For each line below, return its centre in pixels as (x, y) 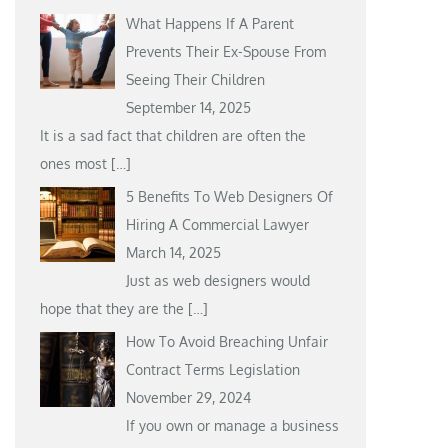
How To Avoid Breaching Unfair (226, 341)
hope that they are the (114, 308)
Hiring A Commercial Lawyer (217, 224)
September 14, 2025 (188, 107)
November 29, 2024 (188, 397)
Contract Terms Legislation (212, 369)
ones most (76, 163)
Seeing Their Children (195, 79)
